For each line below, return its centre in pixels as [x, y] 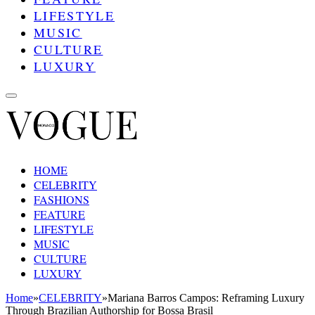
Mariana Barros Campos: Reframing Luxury [206, 297]
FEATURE [59, 214]
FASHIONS [62, 199]
